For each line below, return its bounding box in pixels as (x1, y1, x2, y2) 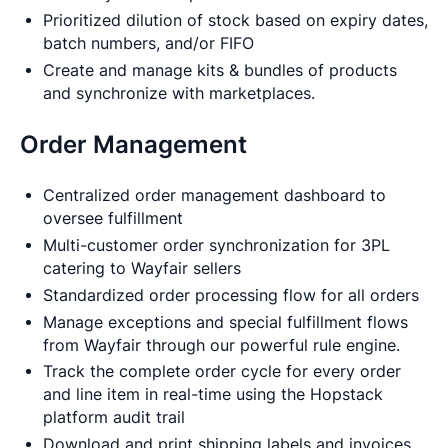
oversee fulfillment (43, 208, 184, 228)
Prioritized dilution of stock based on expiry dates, (43, 10, 429, 30)
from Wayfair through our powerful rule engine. (43, 335, 401, 355)
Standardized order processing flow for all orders (43, 285, 420, 305)
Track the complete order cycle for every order (43, 362, 402, 382)
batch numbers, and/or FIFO (43, 33, 255, 53)
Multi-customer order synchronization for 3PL (43, 235, 391, 255)
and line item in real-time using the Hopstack (43, 385, 384, 405)
